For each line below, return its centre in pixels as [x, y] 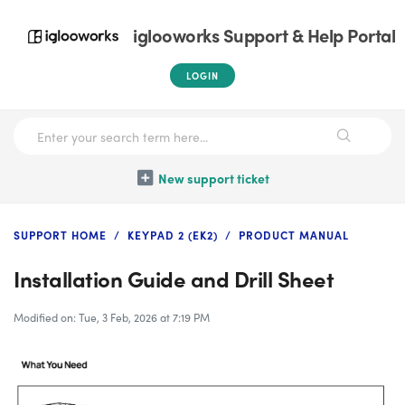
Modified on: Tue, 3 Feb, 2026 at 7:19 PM [112, 317]
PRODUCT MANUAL [294, 235]
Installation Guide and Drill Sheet [174, 278]
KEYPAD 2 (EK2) [173, 235]
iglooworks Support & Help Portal [264, 35]
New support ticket [213, 178]
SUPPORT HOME [60, 235]
